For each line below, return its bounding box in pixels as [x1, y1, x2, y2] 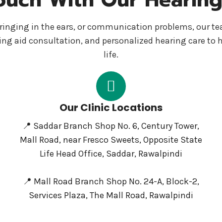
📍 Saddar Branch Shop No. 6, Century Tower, [22, 120, 200, 131]
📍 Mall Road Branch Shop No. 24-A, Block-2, [22, 176, 199, 187]
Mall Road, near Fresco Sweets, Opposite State [19, 134, 202, 145]
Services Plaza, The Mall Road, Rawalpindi [28, 190, 193, 201]
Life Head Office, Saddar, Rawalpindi [39, 148, 182, 159]
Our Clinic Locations [59, 101, 163, 114]
